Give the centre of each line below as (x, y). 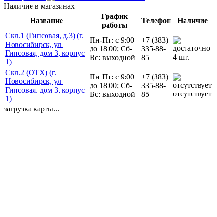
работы (115, 25)
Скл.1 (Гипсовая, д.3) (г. (45, 35)
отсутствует (192, 93)
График (115, 16)
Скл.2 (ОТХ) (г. (31, 72)
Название (46, 20)
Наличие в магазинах (39, 6)
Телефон (156, 20)
